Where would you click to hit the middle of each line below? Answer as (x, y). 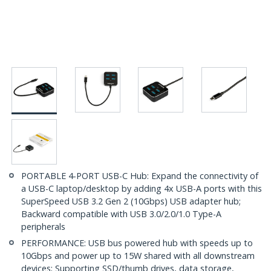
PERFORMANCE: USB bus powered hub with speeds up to (137, 243)
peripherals (43, 227)
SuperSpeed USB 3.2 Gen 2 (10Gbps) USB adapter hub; (131, 201)
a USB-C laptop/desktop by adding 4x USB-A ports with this (142, 189)
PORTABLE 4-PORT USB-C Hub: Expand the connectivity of (140, 176)
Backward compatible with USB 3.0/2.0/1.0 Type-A (121, 214)
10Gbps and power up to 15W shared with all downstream (138, 256)
